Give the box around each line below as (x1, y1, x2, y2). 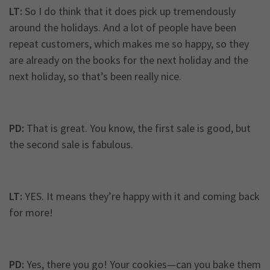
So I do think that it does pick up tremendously (22, 4, 236, 19)
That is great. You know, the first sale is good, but (24, 121, 251, 136)
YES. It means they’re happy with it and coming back (22, 189, 260, 204)
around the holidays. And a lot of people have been (9, 20, 236, 35)
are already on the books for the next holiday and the (9, 53, 248, 67)
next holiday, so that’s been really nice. (9, 69, 181, 84)
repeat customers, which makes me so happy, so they (9, 37, 249, 51)
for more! (9, 206, 53, 220)
